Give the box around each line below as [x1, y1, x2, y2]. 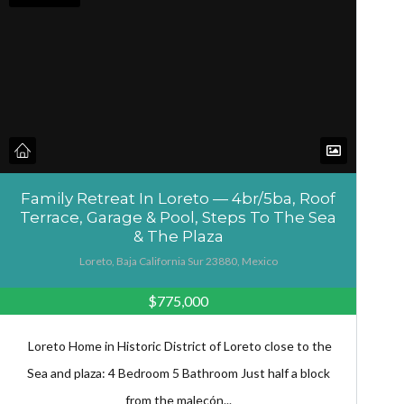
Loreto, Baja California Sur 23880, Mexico [78, 254, 278, 269]
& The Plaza [133, 227, 224, 246]
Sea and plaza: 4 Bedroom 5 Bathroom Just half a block [26, 365, 330, 381]
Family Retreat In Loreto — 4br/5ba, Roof [21, 189, 336, 208]
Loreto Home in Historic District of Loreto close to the [24, 338, 332, 354]
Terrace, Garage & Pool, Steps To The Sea [20, 208, 337, 227]
